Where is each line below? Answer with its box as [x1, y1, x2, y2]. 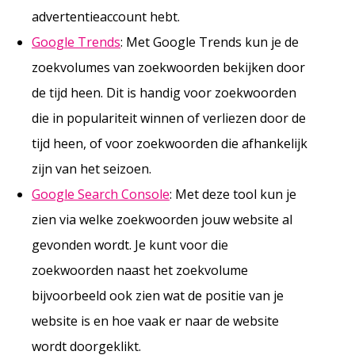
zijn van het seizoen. [32, 160, 151, 178]
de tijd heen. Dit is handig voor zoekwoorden [32, 84, 296, 102]
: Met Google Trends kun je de [120, 33, 299, 52]
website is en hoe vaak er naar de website [32, 312, 279, 330]
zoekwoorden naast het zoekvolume [32, 261, 248, 280]
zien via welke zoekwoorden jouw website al [32, 211, 292, 229]
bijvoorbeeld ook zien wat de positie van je [32, 287, 284, 305]
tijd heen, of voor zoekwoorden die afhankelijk [32, 135, 307, 153]
